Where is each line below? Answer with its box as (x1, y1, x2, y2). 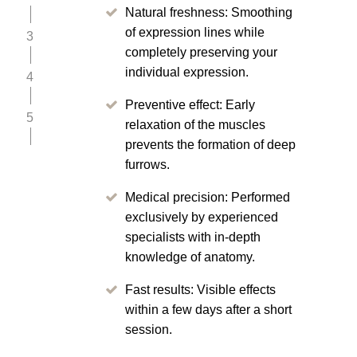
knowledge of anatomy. (125, 249, 255, 264)
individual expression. (125, 65, 249, 79)
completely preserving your (125, 45, 277, 59)
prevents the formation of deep (125, 137, 296, 151)
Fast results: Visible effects (125, 282, 276, 296)
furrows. (125, 157, 170, 171)
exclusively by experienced (125, 210, 278, 224)
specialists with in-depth (125, 229, 261, 244)
